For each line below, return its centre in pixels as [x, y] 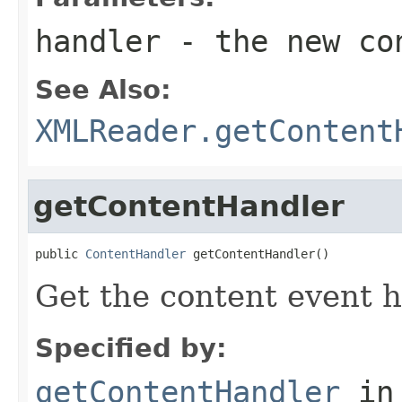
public [60, 253]
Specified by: [131, 348]
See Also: [103, 89]
